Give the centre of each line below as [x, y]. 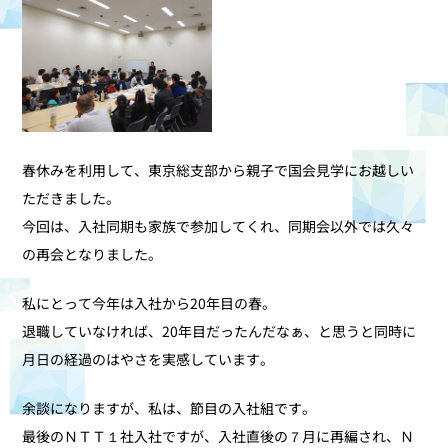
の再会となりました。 [92, 254]
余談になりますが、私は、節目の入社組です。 [169, 408]
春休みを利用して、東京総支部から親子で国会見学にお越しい [218, 170]
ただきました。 [71, 198]
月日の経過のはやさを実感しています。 [148, 359]
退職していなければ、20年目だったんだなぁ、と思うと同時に [219, 331]
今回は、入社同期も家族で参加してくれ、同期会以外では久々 [218, 226]
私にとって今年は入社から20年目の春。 [149, 303]
